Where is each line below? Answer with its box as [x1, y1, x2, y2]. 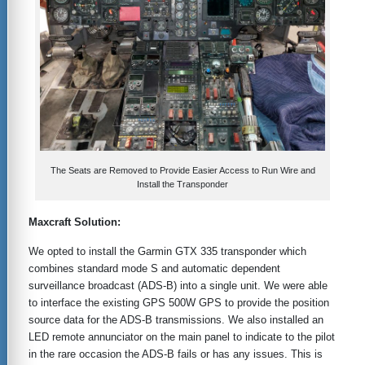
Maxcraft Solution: [29, 215, 121, 228]
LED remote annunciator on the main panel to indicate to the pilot [29, 330, 335, 343]
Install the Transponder [137, 178, 228, 189]
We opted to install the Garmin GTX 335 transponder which [29, 244, 306, 257]
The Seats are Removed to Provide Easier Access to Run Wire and [50, 165, 315, 175]
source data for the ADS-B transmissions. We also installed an [29, 313, 323, 326]
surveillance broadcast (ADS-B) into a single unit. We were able [29, 279, 328, 292]
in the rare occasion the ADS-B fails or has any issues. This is [29, 347, 323, 360]
